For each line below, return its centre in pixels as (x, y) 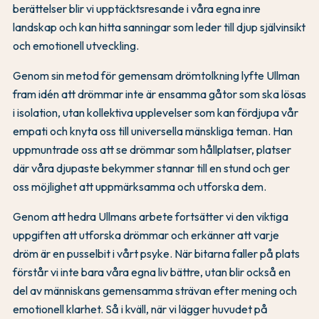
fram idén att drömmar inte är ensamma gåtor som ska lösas (159, 94)
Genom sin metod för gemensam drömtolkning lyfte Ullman (156, 75)
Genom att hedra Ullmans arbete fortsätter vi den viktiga (151, 216)
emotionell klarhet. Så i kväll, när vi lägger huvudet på (140, 309)
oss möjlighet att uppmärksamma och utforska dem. (140, 186)
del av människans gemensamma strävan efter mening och (155, 290)
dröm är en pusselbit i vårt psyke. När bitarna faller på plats (156, 253)
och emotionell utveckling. (76, 45)
